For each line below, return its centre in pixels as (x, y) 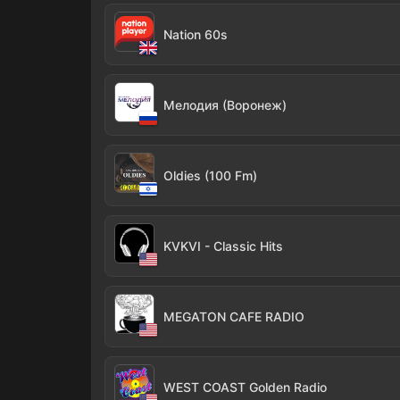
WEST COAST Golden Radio (245, 387)
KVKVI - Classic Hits (223, 246)
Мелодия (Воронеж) (225, 105)
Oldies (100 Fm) (210, 175)
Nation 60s (196, 34)
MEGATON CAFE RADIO (234, 317)
